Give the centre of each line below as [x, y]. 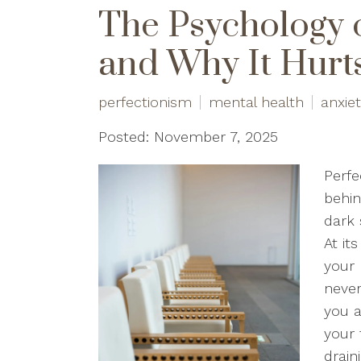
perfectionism [145, 102]
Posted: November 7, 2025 [188, 137]
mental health [256, 102]
